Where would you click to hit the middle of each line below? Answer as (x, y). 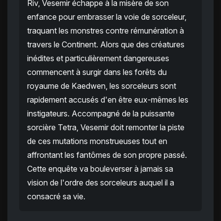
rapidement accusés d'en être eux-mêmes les (108, 100)
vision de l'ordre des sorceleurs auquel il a (101, 183)
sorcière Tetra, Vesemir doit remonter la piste (106, 128)
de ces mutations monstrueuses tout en (97, 141)
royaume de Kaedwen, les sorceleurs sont (102, 86)
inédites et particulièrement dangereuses (98, 58)
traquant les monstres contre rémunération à (106, 31)
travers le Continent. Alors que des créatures (106, 45)
